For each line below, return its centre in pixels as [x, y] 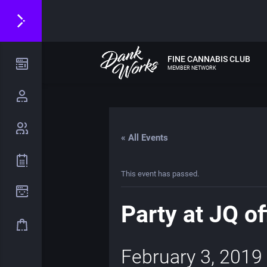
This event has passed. [160, 174]
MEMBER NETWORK [192, 68]
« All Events [145, 138]
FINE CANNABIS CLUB [209, 59]
